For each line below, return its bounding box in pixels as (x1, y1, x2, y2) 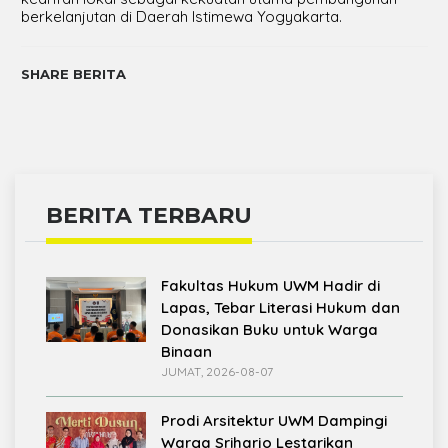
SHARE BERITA (20, 66, 126, 82)
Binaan (160, 342, 212, 361)
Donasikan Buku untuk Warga (160, 320, 378, 339)
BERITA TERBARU (45, 202, 252, 229)
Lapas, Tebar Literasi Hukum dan (160, 298, 400, 317)
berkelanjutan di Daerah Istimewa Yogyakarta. (20, 7, 342, 26)
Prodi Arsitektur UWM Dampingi (160, 411, 387, 430)
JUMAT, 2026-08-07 (160, 364, 273, 379)
